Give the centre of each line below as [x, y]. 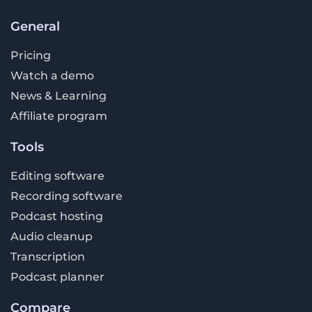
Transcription [48, 256]
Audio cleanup [52, 236]
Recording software [67, 196]
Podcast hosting [57, 216]
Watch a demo [52, 75]
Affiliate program [59, 116]
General [35, 26]
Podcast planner [57, 276]
